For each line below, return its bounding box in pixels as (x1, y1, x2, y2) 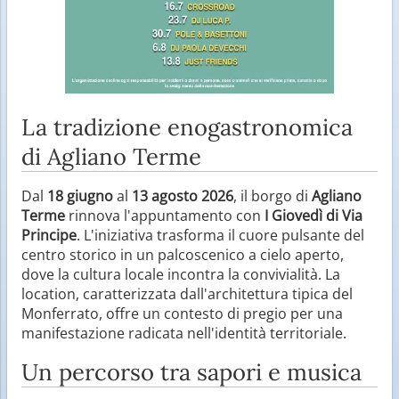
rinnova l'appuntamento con (65, 205, 265, 225)
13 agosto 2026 (132, 185, 233, 206)
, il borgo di (233, 185, 312, 206)
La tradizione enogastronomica (21, 111, 353, 142)
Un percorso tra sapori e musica (21, 356, 362, 387)
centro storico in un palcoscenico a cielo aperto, (21, 244, 344, 265)
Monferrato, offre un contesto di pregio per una (21, 303, 343, 323)
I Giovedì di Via (265, 205, 362, 225)
